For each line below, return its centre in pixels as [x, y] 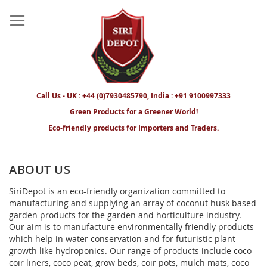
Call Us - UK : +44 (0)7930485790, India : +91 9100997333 [133, 95]
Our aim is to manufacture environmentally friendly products [131, 226]
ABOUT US [40, 169]
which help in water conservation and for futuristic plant [122, 238]
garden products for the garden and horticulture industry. [125, 215]
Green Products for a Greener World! [133, 111]
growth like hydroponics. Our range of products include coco [130, 250]
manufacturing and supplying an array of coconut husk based [133, 203]
